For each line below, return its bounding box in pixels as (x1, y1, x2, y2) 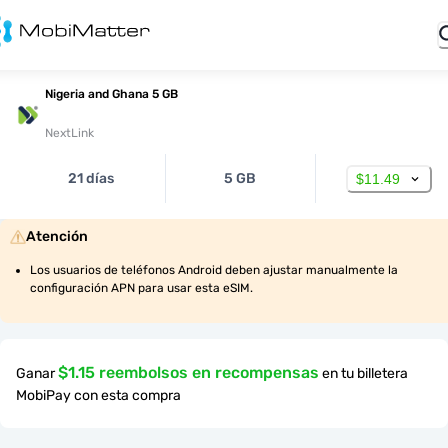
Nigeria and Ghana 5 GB (45, 87, 178, 101)
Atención (26, 228, 88, 245)
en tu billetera (322, 365, 408, 382)
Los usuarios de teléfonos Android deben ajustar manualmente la (30, 263, 398, 277)
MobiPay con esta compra (16, 387, 181, 404)
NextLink (45, 126, 94, 140)
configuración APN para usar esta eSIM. (30, 281, 253, 295)
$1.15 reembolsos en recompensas (58, 363, 319, 382)
